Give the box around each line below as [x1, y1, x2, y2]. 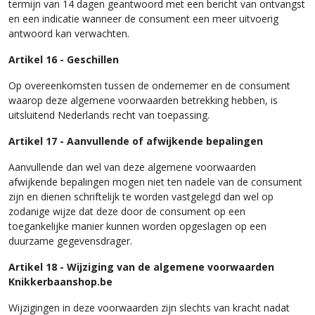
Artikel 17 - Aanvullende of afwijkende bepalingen [8, 134, 263, 147]
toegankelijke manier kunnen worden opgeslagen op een [8, 219, 266, 232]
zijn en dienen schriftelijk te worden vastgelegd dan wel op [8, 189, 274, 202]
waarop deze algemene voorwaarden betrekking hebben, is [8, 93, 278, 106]
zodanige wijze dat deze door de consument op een [8, 204, 245, 217]
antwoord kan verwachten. [8, 26, 129, 39]
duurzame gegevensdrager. [8, 233, 132, 247]
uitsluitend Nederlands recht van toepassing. [8, 108, 210, 121]
